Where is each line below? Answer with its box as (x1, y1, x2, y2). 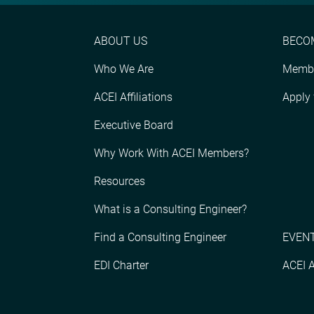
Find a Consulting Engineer (94, 231, 226, 245)
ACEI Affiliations (94, 90, 172, 104)
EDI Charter (94, 259, 149, 273)
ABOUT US (94, 34, 147, 48)
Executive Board (94, 118, 173, 132)
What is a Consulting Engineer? (94, 203, 247, 217)
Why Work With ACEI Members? (94, 146, 249, 161)
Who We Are (94, 62, 153, 76)
